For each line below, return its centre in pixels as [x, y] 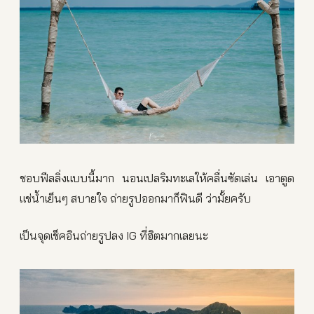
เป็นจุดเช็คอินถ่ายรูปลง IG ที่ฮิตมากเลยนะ [114, 235]
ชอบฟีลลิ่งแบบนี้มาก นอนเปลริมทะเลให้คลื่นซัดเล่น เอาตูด [157, 178]
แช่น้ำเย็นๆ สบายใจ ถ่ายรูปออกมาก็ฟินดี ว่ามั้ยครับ [135, 198]
